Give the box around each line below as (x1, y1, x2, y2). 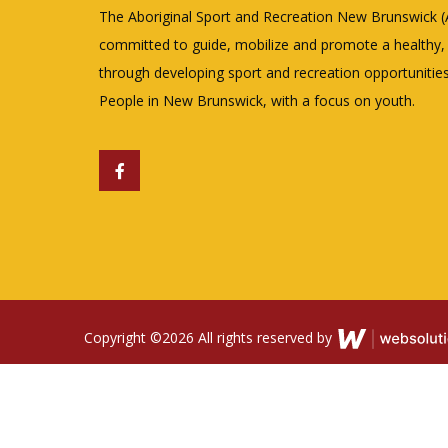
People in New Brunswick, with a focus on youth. (99, 91, 415, 111)
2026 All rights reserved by (162, 328, 336, 348)
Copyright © (84, 328, 162, 348)
